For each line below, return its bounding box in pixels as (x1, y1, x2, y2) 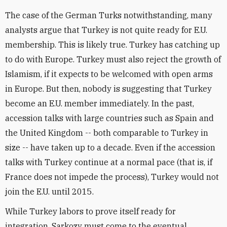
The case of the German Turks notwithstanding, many (5, 10, 212, 20)
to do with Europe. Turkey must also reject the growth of (5, 54, 221, 64)
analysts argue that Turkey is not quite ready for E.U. (5, 24, 207, 35)
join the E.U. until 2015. (5, 186, 94, 197)
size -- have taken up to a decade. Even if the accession (5, 142, 215, 153)
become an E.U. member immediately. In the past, (5, 98, 194, 108)
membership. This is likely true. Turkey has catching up (5, 39, 220, 50)
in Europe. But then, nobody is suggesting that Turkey (5, 83, 212, 94)
